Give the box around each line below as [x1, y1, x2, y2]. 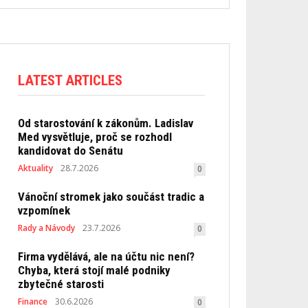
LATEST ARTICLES [18, 71, 123, 89]
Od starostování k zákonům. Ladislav [18, 115, 194, 130]
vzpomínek [18, 203, 71, 217]
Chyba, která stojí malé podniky [18, 263, 171, 277]
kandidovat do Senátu [18, 143, 124, 157]
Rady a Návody [18, 221, 76, 234]
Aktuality [18, 162, 54, 174]
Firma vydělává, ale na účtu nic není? [18, 249, 195, 263]
